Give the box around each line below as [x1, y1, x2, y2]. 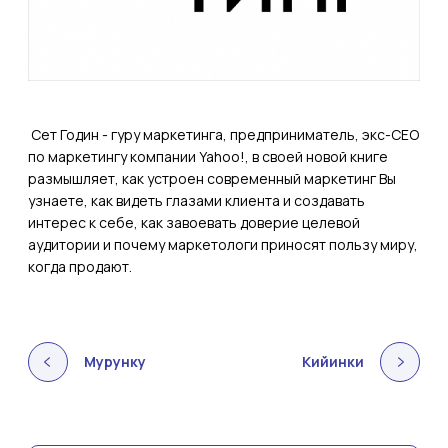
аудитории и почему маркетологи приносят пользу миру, [28, 235, 418, 255]
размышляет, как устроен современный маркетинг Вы [28, 169, 396, 189]
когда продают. [28, 257, 132, 277]
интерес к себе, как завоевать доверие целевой [28, 213, 360, 233]
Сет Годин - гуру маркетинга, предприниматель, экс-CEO [28, 125, 419, 145]
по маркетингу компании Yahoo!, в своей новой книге [28, 147, 388, 167]
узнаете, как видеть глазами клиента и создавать [28, 191, 365, 211]
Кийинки [302, 352, 364, 372]
